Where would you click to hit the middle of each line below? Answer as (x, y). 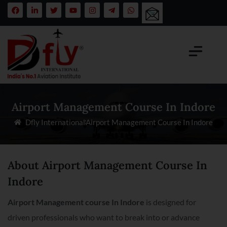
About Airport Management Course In (107, 165)
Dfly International (55, 122)
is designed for (170, 202)
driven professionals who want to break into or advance (104, 217)
